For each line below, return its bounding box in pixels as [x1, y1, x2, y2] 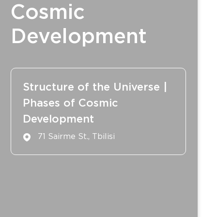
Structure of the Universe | [23, 83, 168, 93]
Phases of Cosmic [23, 99, 119, 108]
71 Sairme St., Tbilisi [38, 133, 115, 140]
